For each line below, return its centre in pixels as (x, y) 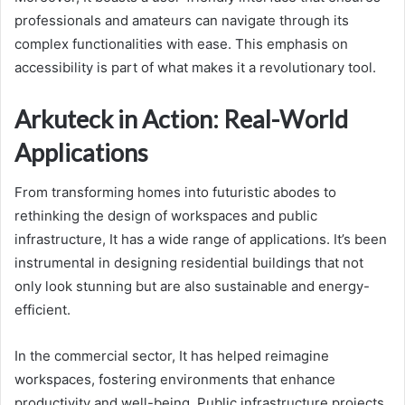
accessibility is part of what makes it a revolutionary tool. (195, 67)
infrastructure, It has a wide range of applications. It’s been (201, 240)
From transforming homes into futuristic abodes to (175, 193)
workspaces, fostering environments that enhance (175, 380)
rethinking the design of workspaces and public (166, 216)
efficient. (42, 310)
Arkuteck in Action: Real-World (181, 118)
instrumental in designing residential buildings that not (189, 263)
